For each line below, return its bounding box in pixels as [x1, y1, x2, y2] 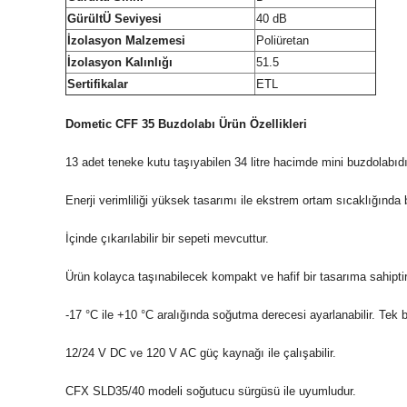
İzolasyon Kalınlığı [67, 55, 173, 69]
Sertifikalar [67, 76, 128, 91]
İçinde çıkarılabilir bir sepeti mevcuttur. [65, 231, 273, 245]
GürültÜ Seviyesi [67, 11, 162, 25]
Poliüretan [256, 33, 309, 47]
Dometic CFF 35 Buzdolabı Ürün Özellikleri [65, 116, 307, 131]
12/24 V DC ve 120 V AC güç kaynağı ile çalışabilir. [65, 345, 336, 360]
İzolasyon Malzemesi [67, 33, 185, 47]
